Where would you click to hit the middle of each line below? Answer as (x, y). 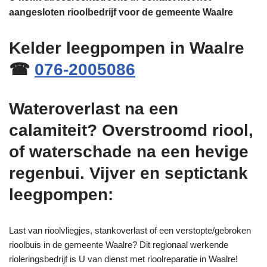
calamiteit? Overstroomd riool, (131, 131)
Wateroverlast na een (94, 109)
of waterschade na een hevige (129, 152)
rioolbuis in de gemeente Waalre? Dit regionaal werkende (119, 245)
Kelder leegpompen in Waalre (127, 48)
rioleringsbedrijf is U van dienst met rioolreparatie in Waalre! (123, 259)
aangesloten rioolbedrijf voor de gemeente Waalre (121, 13)
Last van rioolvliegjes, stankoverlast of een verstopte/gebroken (130, 231)
